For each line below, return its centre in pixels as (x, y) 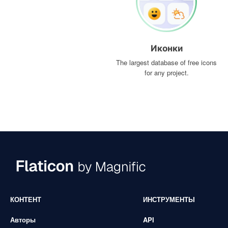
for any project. (166, 73)
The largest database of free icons (166, 62)
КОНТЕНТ (26, 199)
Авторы (23, 220)
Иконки (166, 48)
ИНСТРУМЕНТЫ (169, 199)
